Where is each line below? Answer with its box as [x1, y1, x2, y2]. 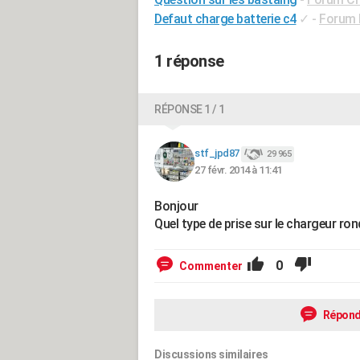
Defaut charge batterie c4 [154, 11, 297, 27]
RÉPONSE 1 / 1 [154, 103, 225, 116]
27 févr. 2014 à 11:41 [194, 163, 282, 176]
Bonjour [154, 198, 198, 214]
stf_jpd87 [194, 147, 239, 160]
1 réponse [154, 51, 224, 71]
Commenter [179, 260, 243, 272]
